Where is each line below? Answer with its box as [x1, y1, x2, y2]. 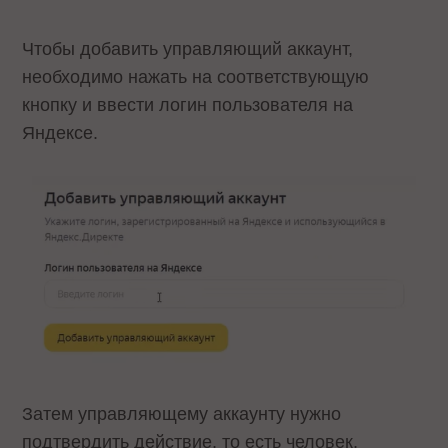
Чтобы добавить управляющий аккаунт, [22, 39, 354, 60]
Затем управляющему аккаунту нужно [22, 403, 342, 424]
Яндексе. [22, 123, 104, 144]
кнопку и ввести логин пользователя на [22, 95, 354, 116]
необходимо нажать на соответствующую [22, 67, 370, 88]
